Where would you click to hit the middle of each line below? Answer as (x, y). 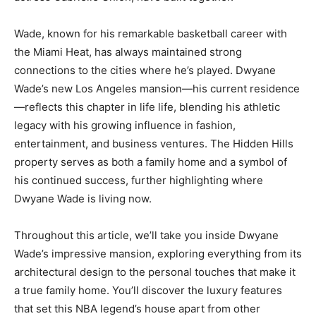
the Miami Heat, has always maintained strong (128, 52)
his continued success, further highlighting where (139, 181)
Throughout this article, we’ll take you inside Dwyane (146, 236)
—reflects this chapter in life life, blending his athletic (147, 107)
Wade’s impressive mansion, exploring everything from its (158, 254)
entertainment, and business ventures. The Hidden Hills (154, 144)
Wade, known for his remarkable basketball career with (151, 34)
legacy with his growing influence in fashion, (125, 126)
